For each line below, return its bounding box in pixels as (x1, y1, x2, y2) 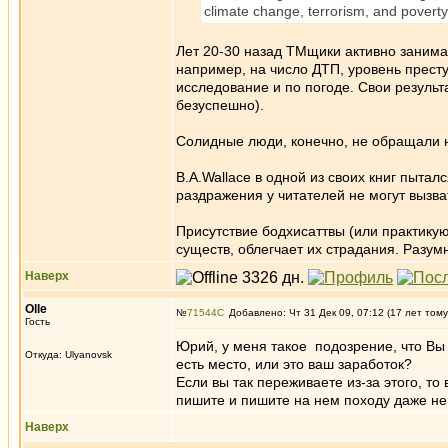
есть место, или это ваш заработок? (176, 356, 412, 372)
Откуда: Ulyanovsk (25, 349, 112, 360)
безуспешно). (176, 97, 264, 113)
